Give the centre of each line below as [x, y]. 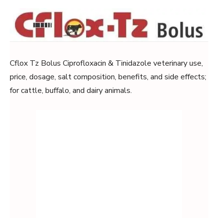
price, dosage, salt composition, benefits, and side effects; [108, 77]
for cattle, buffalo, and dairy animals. [71, 91]
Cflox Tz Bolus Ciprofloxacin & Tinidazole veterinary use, [106, 63]
